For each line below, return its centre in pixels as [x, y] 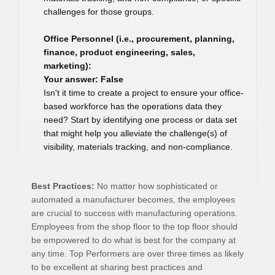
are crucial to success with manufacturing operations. [134, 213]
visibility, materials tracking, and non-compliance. [138, 147]
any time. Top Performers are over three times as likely [137, 254]
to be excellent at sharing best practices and [117, 267]
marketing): [68, 66]
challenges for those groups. [99, 12]
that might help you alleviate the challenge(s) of [135, 133]
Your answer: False [83, 79]
